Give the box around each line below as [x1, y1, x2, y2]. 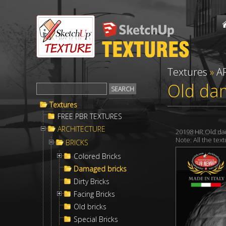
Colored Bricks [74, 151, 121, 161]
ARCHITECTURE [58, 124, 105, 134]
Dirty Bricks [74, 177, 109, 186]
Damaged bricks [74, 164, 127, 174]
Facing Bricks [74, 189, 115, 199]
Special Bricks [74, 214, 118, 224]
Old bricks [74, 202, 106, 211]
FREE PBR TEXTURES [58, 111, 122, 121]
